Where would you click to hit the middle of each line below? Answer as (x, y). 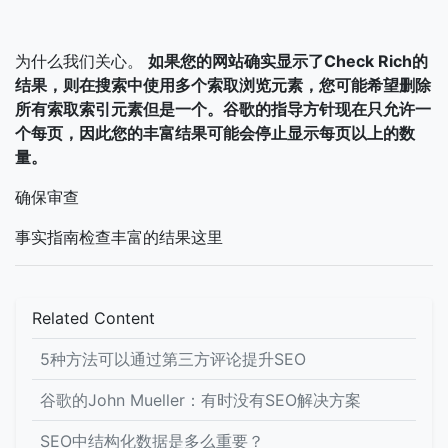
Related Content (93, 318)
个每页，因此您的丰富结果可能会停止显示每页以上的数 (215, 133)
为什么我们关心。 (81, 61)
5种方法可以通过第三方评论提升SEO (173, 359)
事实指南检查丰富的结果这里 (119, 237)
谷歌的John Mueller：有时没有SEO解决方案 (200, 400)
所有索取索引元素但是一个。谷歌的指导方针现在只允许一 (223, 109)
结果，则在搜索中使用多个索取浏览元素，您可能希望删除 (223, 85)
